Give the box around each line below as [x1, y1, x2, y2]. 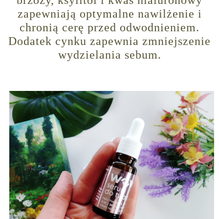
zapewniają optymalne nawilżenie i [17, 7, 202, 21]
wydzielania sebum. [58, 48, 161, 62]
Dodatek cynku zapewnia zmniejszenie [8, 35, 211, 48]
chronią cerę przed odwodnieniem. [20, 21, 199, 34]
